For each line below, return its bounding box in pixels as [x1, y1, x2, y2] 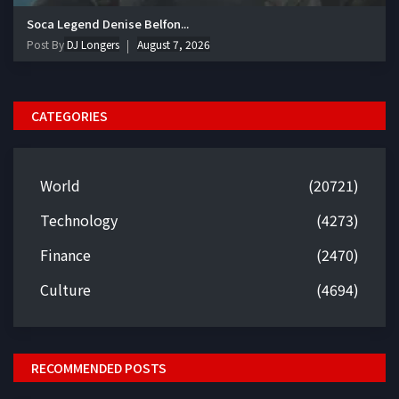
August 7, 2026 [137, 37, 210, 53]
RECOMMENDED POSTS [31, 359, 167, 378]
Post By [27, 37, 64, 53]
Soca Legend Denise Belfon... [27, 15, 189, 33]
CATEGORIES [31, 107, 108, 126]
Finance [40, 244, 91, 266]
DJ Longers [64, 37, 119, 53]
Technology [40, 209, 118, 232]
